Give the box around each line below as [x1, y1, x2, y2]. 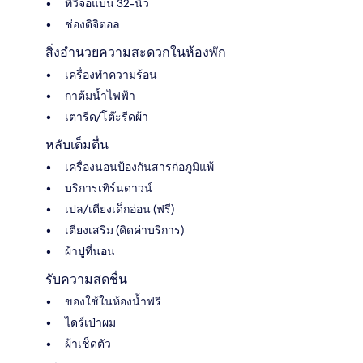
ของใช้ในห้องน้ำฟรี [65, 294, 161, 310]
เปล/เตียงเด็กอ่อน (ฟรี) [65, 202, 174, 217]
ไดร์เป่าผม [65, 315, 116, 331]
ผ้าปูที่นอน [65, 244, 115, 259]
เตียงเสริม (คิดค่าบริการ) [65, 223, 184, 238]
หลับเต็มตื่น [45, 137, 109, 153]
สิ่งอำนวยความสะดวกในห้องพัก [45, 45, 226, 61]
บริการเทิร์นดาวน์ [65, 181, 152, 196]
